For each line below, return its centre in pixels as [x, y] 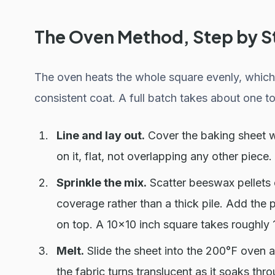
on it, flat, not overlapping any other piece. [164, 156]
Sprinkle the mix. [102, 183]
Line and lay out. [101, 135]
